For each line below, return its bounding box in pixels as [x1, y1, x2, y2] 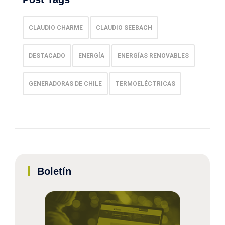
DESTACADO [29, 52, 65, 59]
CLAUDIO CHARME [29, 24, 83, 31]
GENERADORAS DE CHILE [29, 80, 102, 87]
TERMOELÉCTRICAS [115, 80, 175, 87]
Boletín [37, 166, 71, 177]
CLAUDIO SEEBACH [96, 24, 152, 31]
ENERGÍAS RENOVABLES [118, 52, 189, 59]
